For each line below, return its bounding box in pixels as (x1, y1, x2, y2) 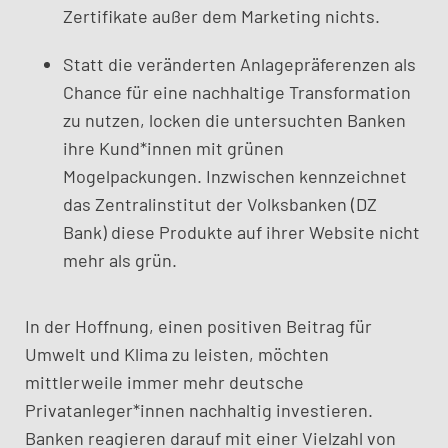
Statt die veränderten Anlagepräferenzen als (62, 53, 416, 75)
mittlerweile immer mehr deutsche (24, 371, 304, 393)
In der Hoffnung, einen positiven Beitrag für (24, 315, 372, 337)
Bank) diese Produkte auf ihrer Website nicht (62, 221, 420, 243)
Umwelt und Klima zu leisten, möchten (24, 343, 329, 365)
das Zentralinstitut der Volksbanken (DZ (62, 193, 377, 215)
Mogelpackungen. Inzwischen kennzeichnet (62, 165, 407, 187)
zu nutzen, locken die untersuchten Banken (62, 109, 406, 131)
